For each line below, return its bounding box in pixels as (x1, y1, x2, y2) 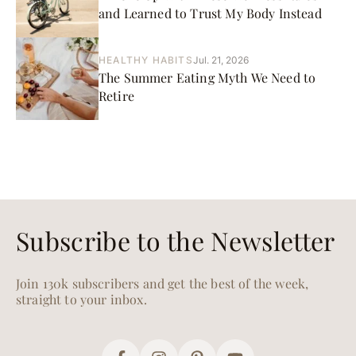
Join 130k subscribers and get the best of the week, (16, 275, 309, 292)
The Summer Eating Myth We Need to (99, 69, 316, 86)
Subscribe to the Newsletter (16, 223, 335, 257)
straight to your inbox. (16, 291, 147, 308)
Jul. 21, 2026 (192, 54, 249, 66)
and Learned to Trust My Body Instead (99, 5, 322, 21)
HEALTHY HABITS (99, 54, 193, 66)
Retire (99, 87, 134, 104)
